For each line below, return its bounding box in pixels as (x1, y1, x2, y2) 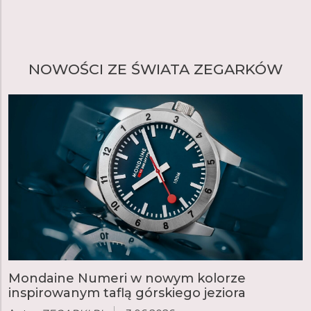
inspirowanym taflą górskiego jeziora (8, 285, 246, 301)
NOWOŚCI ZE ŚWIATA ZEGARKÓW (28, 60, 283, 78)
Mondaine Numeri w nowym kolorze (8, 270, 246, 286)
